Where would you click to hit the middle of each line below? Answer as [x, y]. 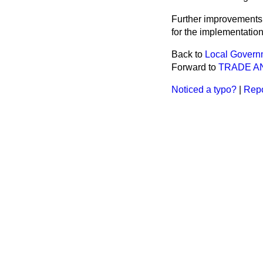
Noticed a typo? [204, 90]
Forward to [195, 67]
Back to [188, 54]
